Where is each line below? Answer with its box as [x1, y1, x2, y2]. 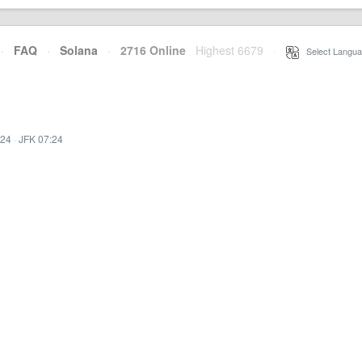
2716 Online [111, 42, 186, 58]
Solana [60, 42, 98, 58]
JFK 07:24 [19, 132, 63, 145]
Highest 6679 [196, 42, 263, 58]
